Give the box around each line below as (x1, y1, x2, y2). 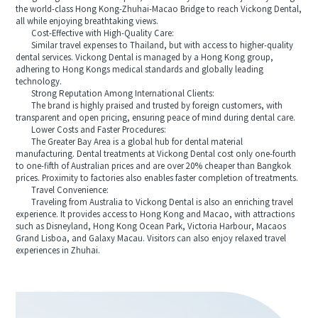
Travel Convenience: (16, 186, 109, 196)
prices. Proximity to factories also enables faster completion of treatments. (16, 174, 299, 184)
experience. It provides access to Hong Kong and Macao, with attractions (16, 210, 295, 220)
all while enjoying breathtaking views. (16, 17, 159, 27)
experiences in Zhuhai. (16, 246, 101, 256)
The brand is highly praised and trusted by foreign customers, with (16, 102, 283, 111)
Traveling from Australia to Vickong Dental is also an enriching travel (16, 198, 294, 208)
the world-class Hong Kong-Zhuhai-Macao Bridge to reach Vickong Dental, (16, 5, 302, 15)
